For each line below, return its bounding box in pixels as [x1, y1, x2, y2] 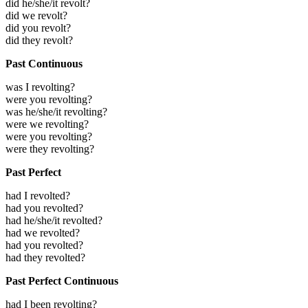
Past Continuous [5, 58, 82, 70]
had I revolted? [5, 190, 70, 202]
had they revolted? [5, 252, 85, 264]
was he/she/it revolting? [5, 106, 107, 118]
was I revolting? [5, 81, 75, 93]
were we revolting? [5, 118, 89, 131]
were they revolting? [5, 143, 94, 155]
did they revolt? [5, 34, 73, 47]
